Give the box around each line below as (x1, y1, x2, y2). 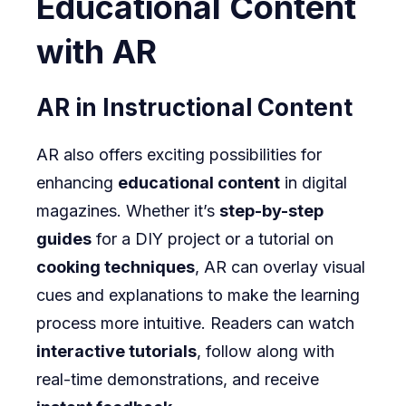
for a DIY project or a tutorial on (92, 228, 333, 248)
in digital (280, 172, 347, 192)
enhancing (36, 172, 118, 192)
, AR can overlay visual (195, 256, 365, 276)
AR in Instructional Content (36, 92, 353, 121)
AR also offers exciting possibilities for (36, 144, 322, 164)
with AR (36, 31, 157, 72)
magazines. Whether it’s (36, 200, 219, 220)
